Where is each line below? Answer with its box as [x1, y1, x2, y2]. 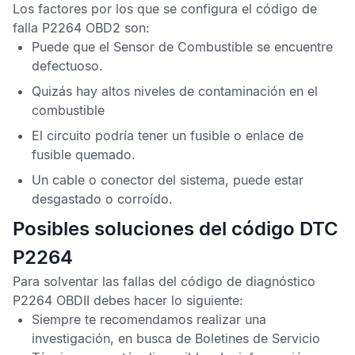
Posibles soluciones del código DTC [13, 217, 338, 240]
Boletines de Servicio [195, 330, 320, 346]
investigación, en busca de [32, 330, 195, 346]
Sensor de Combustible [113, 39, 257, 55]
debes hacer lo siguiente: [90, 292, 243, 308]
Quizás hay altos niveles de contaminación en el [32, 83, 318, 99]
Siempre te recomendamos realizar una [32, 311, 266, 327]
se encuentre [257, 39, 333, 55]
